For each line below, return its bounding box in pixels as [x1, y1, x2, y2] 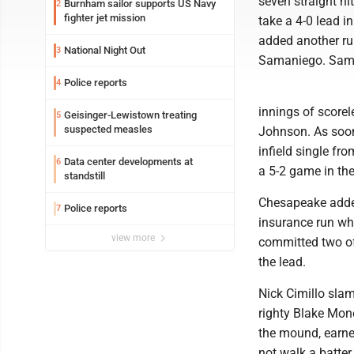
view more [111, 232, 157, 243]
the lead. [258, 254, 306, 269]
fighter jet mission [64, 12, 145, 24]
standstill [64, 170, 105, 182]
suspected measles [64, 123, 153, 135]
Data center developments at [64, 156, 193, 168]
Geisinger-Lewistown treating [64, 109, 197, 121]
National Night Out [64, 44, 145, 56]
